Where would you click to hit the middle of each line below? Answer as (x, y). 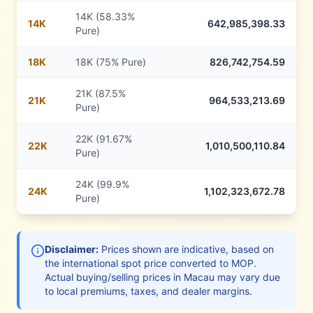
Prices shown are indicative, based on (186, 249)
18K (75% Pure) (111, 62)
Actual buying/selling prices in (114, 277)
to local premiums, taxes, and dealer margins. (148, 291)
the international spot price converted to (138, 263)
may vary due (247, 277)
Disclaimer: (72, 249)
